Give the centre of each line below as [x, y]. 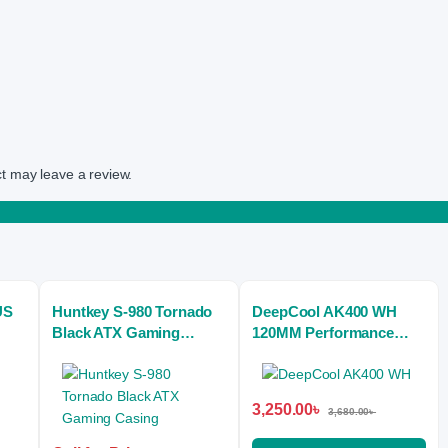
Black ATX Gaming [116, 333]
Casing [76, 354]
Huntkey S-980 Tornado [132, 312]
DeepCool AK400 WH [324, 312]
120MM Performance [323, 333]
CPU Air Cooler [305, 354]
